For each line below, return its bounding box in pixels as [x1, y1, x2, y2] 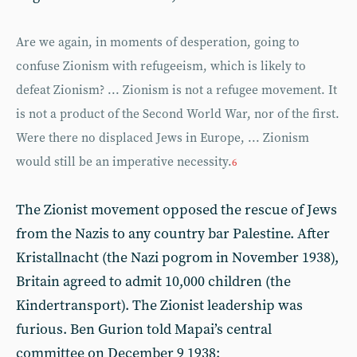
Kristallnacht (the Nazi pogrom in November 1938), [16, 248, 339, 267]
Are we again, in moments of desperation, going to [16, 34, 300, 50]
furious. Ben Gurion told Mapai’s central [16, 320, 272, 339]
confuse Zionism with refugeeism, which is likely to [16, 58, 306, 74]
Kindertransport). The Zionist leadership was [16, 296, 303, 315]
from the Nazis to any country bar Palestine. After [16, 224, 330, 243]
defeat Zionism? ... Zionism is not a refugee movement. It [16, 82, 337, 98]
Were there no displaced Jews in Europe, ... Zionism [16, 130, 309, 146]
